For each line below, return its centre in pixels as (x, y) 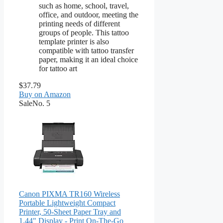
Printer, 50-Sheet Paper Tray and (70, 212)
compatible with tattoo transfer (86, 50)
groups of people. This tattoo (84, 32)
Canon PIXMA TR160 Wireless (69, 194)
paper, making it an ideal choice (88, 59)
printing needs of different (79, 23)
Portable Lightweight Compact (67, 203)
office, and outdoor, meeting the (89, 14)
